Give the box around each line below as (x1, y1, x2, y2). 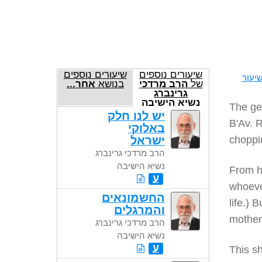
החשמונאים (102, 191, 165, 204)
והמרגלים (114, 204, 165, 216)
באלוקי (128, 122, 165, 135)
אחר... (66, 78, 95, 89)
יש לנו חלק (108, 109, 165, 122)
